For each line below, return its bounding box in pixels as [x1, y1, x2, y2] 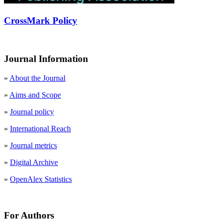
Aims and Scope [9, 91, 61, 100]
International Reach [10, 124, 71, 133]
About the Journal [9, 74, 65, 83]
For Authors [4, 210, 54, 221]
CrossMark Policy [4, 15, 77, 26]
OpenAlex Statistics [10, 175, 72, 184]
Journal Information [4, 54, 88, 64]
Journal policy [10, 108, 54, 116]
